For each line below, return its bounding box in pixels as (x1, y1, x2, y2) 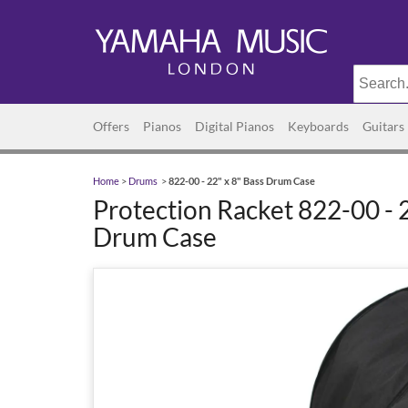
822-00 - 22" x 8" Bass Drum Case (168, 176, 315, 187)
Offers (93, 118, 129, 134)
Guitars (362, 118, 404, 134)
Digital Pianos (195, 118, 274, 134)
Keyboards (288, 118, 349, 134)
